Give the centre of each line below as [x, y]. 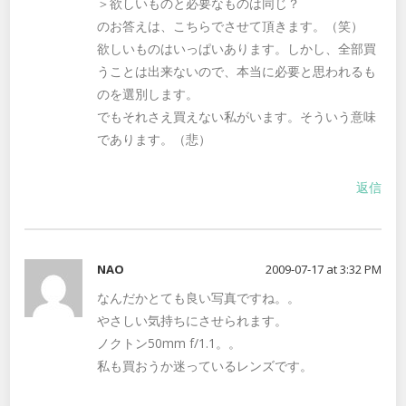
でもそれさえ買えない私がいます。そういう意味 [237, 117]
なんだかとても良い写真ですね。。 [199, 298]
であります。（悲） [155, 140]
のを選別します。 [148, 94]
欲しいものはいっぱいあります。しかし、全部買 [237, 49]
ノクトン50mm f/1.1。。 [169, 343]
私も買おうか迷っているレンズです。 [205, 366]
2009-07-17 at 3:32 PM [323, 270]
